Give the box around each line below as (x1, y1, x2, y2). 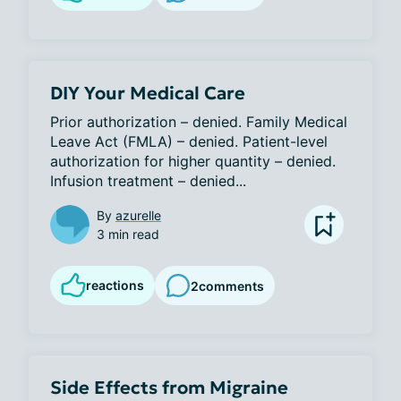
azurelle (115, 208, 161, 223)
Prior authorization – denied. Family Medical (50, 113, 347, 131)
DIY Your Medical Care (50, 81, 245, 105)
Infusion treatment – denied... (50, 172, 246, 190)
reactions (86, 277, 144, 293)
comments (199, 277, 264, 294)
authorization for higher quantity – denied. (50, 152, 336, 170)
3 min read (97, 226, 159, 242)
